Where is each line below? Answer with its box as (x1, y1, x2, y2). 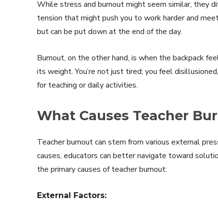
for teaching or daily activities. (37, 79, 138, 91)
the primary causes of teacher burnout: (37, 163, 167, 175)
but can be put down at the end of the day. (37, 26, 184, 37)
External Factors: (37, 190, 107, 200)
